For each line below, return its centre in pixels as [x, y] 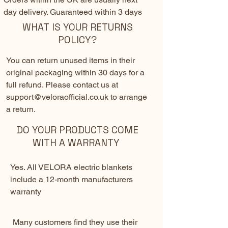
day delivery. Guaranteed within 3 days [75, 12]
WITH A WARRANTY [77, 143]
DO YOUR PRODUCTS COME [77, 130]
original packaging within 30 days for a [75, 73]
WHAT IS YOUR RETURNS [77, 27]
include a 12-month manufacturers [72, 180]
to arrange [128, 97]
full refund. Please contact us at [62, 85]
